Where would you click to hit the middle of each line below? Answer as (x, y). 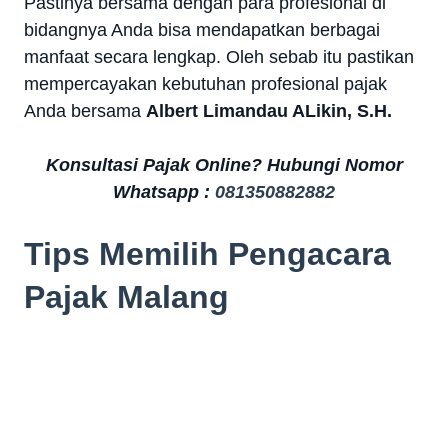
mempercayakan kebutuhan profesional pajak (205, 83)
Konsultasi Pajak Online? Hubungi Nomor (224, 164)
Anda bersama (85, 110)
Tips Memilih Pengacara (207, 253)
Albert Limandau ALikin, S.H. (269, 110)
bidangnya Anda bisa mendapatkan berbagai (202, 29)
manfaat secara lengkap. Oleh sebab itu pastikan (219, 56)
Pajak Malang (126, 296)
